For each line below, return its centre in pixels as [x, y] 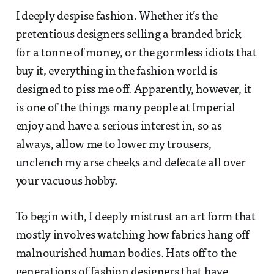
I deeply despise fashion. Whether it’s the [117, 17]
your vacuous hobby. [66, 182]
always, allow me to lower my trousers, [113, 145]
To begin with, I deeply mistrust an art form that [135, 217]
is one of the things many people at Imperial [126, 108]
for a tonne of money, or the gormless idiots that [136, 53]
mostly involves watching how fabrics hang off [132, 235]
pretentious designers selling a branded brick [128, 35]
